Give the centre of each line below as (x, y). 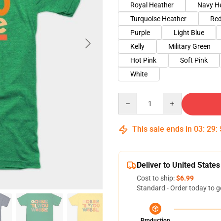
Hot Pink (143, 60)
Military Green (189, 46)
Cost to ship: (156, 178)
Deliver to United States (178, 165)
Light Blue (189, 33)
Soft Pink (194, 60)
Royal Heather (152, 5)
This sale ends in (162, 129)
